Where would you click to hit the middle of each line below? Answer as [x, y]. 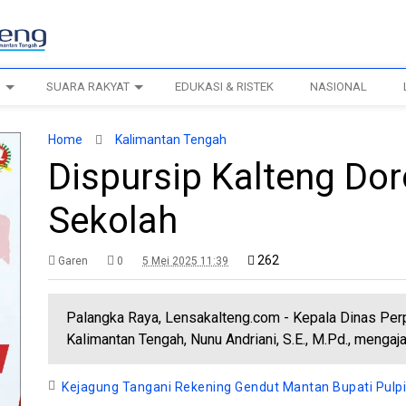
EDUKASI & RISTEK [225, 86]
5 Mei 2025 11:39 [186, 261]
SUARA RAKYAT [88, 86]
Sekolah [113, 220]
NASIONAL [339, 86]
